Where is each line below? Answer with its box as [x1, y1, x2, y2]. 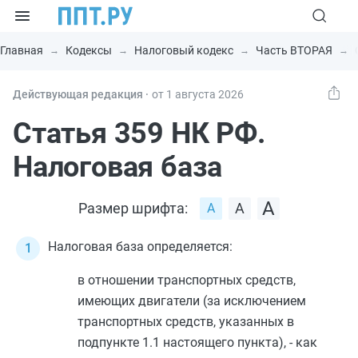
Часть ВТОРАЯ [256, 44, 332, 57]
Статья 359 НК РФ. [13, 117, 265, 150]
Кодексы [66, 44, 112, 57]
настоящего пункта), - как [160, 335, 317, 350]
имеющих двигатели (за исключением [78, 293, 306, 308]
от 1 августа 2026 [152, 88, 244, 101]
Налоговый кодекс [134, 44, 233, 57]
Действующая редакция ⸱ [13, 88, 149, 101]
